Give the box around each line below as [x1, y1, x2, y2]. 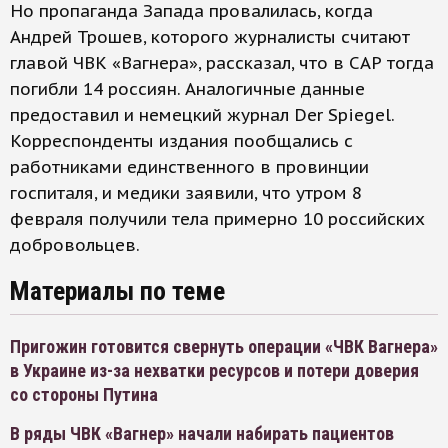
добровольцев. [10, 234, 140, 257]
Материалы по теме [10, 276, 225, 307]
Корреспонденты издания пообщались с [10, 130, 353, 153]
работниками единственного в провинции [10, 156, 369, 179]
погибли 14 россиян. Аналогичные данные [10, 78, 365, 101]
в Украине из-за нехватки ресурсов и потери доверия [10, 360, 419, 382]
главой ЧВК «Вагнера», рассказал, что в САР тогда [10, 52, 434, 75]
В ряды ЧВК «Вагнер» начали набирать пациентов [10, 423, 394, 445]
